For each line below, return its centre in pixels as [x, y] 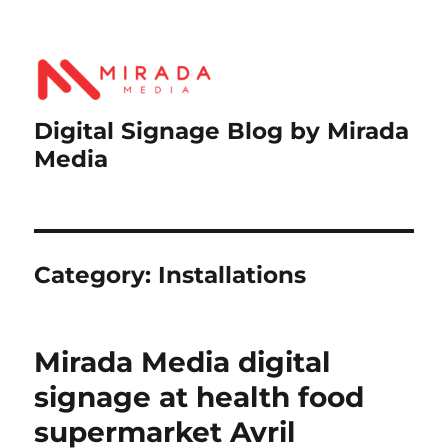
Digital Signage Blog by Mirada [222, 130]
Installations [232, 274]
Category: [96, 274]
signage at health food [199, 396]
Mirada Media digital [182, 361]
